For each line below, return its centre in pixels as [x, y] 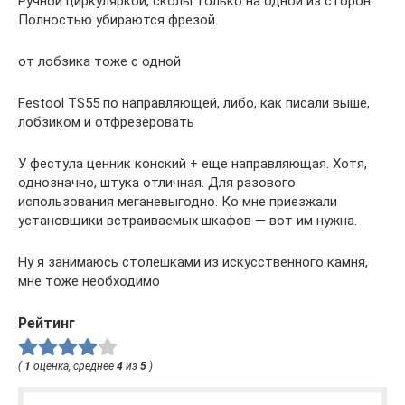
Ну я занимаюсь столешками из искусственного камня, [193, 262]
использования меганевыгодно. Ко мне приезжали [178, 201]
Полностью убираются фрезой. [118, 19]
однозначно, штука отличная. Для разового [157, 182]
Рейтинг [47, 323]
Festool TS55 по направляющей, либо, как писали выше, [194, 103]
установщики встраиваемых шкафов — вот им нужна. [188, 220]
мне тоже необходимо [89, 281]
